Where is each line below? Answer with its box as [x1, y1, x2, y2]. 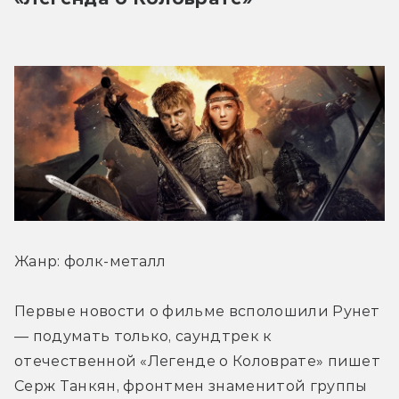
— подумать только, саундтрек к [14, 328, 273, 346]
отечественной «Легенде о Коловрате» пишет [14, 353, 381, 370]
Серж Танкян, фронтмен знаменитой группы [14, 378, 368, 395]
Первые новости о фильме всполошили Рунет [14, 303, 380, 321]
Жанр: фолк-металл [14, 253, 167, 271]
